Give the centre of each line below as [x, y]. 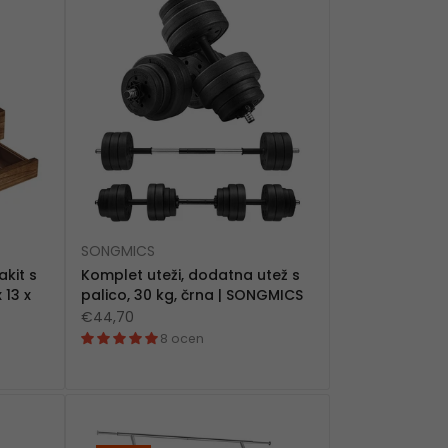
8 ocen [181, 339]
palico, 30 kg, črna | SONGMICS [191, 295]
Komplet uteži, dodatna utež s [190, 275]
